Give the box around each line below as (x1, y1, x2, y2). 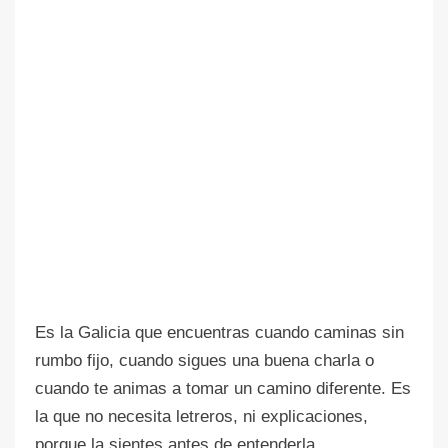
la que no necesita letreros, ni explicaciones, (35, 406, 368, 426)
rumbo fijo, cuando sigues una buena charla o (35, 350, 374, 370)
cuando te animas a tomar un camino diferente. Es (35, 378, 411, 398)
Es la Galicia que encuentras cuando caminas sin (35, 322, 404, 342)
